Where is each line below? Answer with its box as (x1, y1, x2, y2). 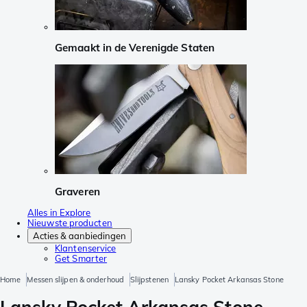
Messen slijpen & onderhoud (27, 275, 124, 285)
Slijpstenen (130, 275, 169, 285)
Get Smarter (55, 253, 108, 265)
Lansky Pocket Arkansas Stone (174, 275, 284, 285)
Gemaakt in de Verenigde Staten (55, 41, 214, 55)
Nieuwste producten (27, 217, 112, 229)
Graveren (55, 184, 100, 198)
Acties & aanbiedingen (33, 230, 126, 242)
